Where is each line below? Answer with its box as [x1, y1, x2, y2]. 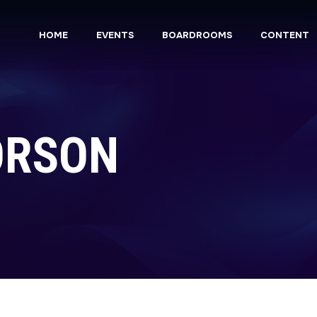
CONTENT [260, 29, 309, 42]
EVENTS [96, 29, 134, 42]
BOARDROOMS [161, 29, 232, 42]
